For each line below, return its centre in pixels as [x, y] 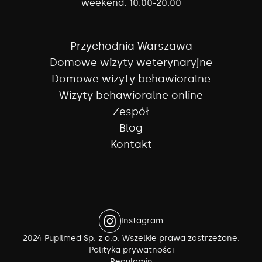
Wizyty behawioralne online [131, 96]
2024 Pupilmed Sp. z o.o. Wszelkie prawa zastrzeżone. [131, 238]
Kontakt [131, 145]
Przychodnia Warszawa [131, 46]
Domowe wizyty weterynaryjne [131, 63]
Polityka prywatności [131, 250]
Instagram [142, 220]
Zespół [131, 112]
